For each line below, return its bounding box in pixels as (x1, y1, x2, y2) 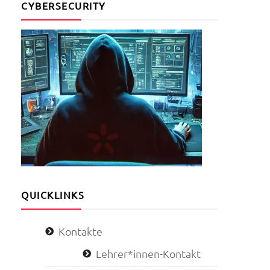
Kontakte (58, 224, 102, 239)
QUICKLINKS (21, 189, 84, 201)
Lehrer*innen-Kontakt (96, 246, 201, 261)
